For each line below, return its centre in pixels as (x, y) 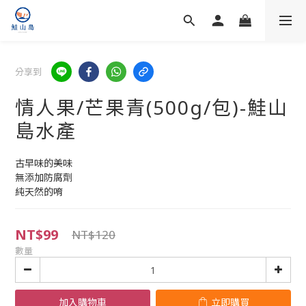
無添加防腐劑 (44, 177)
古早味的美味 (44, 163)
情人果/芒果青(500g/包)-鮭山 (152, 107)
